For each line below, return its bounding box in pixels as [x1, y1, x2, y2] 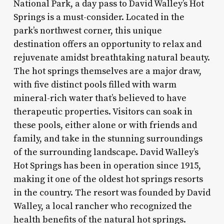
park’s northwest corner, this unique [13, 24, 162, 36]
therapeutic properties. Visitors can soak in [13, 105, 192, 117]
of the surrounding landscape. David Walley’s [13, 146, 198, 158]
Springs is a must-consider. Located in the [13, 11, 184, 23]
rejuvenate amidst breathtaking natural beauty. [13, 51, 210, 63]
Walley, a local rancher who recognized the [13, 200, 192, 212]
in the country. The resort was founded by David [13, 186, 210, 198]
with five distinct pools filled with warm [13, 78, 176, 90]
